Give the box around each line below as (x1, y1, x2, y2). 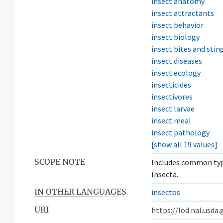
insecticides (151, 79, 191, 90)
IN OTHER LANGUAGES (34, 186, 126, 197)
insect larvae (151, 103, 195, 113)
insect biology (151, 31, 200, 42)
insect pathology (151, 127, 210, 137)
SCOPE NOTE (34, 156, 85, 167)
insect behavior (151, 19, 204, 30)
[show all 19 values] (151, 139, 218, 149)
